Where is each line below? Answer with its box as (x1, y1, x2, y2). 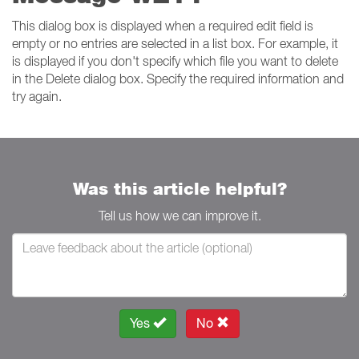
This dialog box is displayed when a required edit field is (12, 18, 313, 33)
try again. (12, 89, 62, 103)
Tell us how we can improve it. (98, 208, 261, 223)
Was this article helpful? (72, 179, 287, 199)
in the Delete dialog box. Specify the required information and (12, 71, 344, 86)
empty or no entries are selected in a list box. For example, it (12, 36, 338, 50)
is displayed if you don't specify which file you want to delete (12, 54, 338, 68)
